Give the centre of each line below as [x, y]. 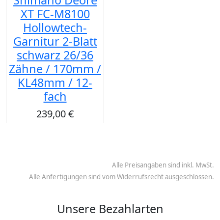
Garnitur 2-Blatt [55, 41]
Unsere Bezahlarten [110, 208]
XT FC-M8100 [55, 14]
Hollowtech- [55, 27]
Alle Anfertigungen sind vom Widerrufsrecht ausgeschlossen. [122, 177]
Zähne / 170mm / [55, 69]
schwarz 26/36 [55, 55]
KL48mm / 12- [55, 82]
